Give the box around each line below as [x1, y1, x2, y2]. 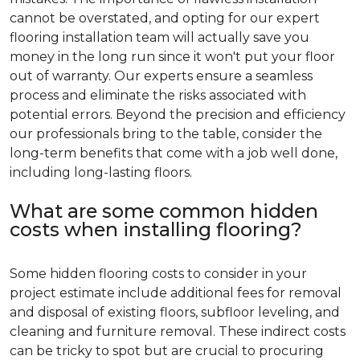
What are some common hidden [10, 198, 318, 223]
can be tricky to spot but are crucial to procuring [10, 342, 324, 358]
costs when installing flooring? [10, 217, 302, 241]
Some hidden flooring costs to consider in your [10, 265, 307, 281]
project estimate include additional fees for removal [10, 284, 342, 301]
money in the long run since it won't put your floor [10, 48, 335, 64]
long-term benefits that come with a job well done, [10, 145, 337, 161]
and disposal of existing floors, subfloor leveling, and [10, 304, 340, 320]
